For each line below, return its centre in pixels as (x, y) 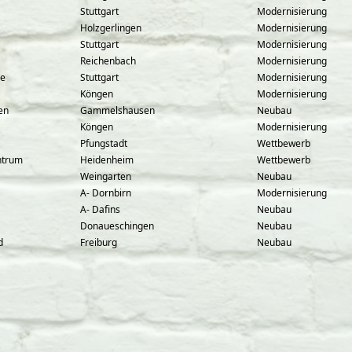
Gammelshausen (117, 110)
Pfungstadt (104, 143)
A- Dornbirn (106, 193)
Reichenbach (108, 61)
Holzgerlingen (111, 28)
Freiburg (99, 242)
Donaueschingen (117, 226)
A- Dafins (100, 209)
